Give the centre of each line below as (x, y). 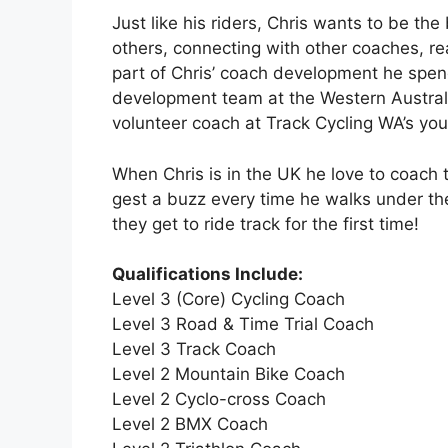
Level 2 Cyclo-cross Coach (219, 399)
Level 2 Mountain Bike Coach (228, 374)
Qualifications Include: (207, 274)
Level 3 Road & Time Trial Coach (243, 324)
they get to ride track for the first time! (265, 223)
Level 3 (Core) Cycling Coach (228, 299)
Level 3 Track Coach (194, 349)
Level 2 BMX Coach (190, 424)
